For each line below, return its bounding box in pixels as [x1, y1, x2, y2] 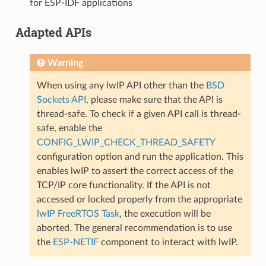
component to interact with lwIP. [98, 237, 238, 247]
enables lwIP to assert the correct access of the [36, 166, 233, 176]
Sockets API [36, 94, 86, 104]
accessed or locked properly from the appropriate [36, 194, 242, 204]
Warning [47, 58, 83, 68]
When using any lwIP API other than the [36, 80, 206, 90]
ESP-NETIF [52, 237, 99, 247]
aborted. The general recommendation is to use [36, 223, 232, 233]
